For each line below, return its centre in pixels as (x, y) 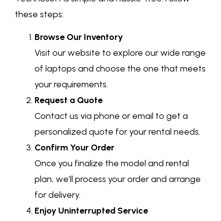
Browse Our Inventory (79, 37)
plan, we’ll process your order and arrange (118, 179)
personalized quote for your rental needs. (117, 132)
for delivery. (57, 195)
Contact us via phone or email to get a (111, 116)
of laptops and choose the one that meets (120, 69)
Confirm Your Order (74, 148)
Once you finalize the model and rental (112, 164)
